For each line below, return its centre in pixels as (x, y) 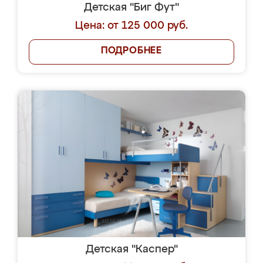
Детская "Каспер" (131, 249)
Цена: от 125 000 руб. (131, 26)
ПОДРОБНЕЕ (131, 51)
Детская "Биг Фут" (131, 8)
